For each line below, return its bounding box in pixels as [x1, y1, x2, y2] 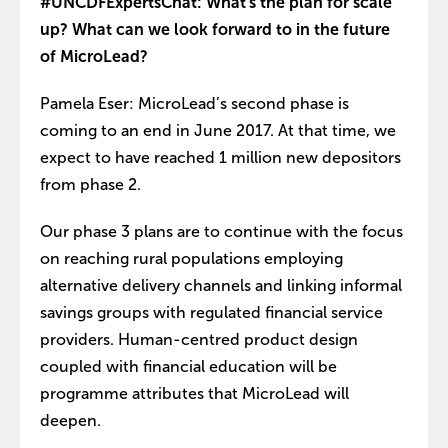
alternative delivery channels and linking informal [40, 277, 402, 294]
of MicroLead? [40, 48, 148, 65]
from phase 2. [40, 176, 141, 193]
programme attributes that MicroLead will [40, 385, 349, 402]
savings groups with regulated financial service [40, 304, 383, 321]
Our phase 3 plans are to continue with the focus [40, 223, 403, 240]
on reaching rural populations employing [40, 250, 343, 267]
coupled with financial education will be [40, 358, 337, 375]
